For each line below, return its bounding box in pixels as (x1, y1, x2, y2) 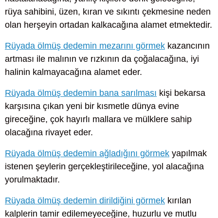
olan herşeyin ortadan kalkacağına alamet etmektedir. (5, 19, 212, 30)
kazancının (165, 40, 210, 51)
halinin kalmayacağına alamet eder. (5, 67, 142, 77)
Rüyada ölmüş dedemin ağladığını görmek (5, 148, 169, 159)
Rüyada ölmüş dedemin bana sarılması (5, 88, 157, 98)
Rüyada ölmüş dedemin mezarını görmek (5, 40, 165, 51)
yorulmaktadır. (5, 175, 60, 185)
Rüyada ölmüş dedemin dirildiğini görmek (5, 196, 165, 206)
